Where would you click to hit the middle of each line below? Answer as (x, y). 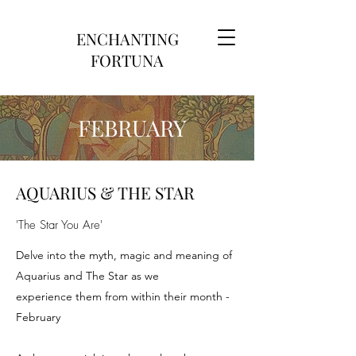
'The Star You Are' (59, 225)
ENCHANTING (127, 39)
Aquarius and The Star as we (87, 276)
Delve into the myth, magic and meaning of (124, 255)
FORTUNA (127, 60)
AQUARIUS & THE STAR (105, 192)
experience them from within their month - (123, 296)
